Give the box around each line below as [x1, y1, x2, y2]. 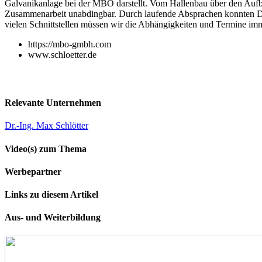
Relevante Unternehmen [5, 98, 101, 108]
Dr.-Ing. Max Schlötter [5, 120, 88, 131]
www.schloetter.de [28, 50, 96, 60]
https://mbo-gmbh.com [28, 39, 111, 50]
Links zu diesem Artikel [5, 189, 98, 200]
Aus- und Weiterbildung [5, 212, 101, 223]
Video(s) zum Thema [5, 143, 87, 154]
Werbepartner [5, 166, 61, 177]
